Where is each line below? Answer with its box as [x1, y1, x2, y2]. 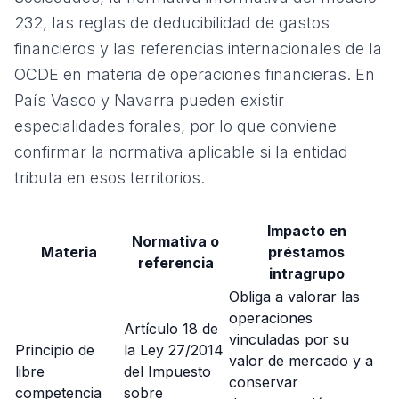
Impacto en [266, 222, 346, 240]
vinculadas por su [229, 330, 349, 348]
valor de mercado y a [229, 352, 373, 370]
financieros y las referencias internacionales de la [14, 39, 382, 58]
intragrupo [268, 265, 345, 282]
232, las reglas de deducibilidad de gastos [14, 13, 330, 32]
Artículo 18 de [124, 320, 218, 338]
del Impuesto [124, 362, 211, 380]
